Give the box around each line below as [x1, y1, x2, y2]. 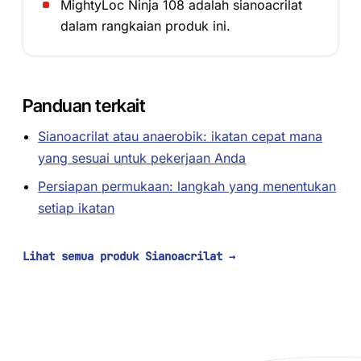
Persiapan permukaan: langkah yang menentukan [38, 178, 337, 194]
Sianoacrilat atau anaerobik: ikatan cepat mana [38, 128, 323, 144]
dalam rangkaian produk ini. [60, 18, 230, 34]
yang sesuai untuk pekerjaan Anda [38, 150, 247, 166]
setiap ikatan [38, 200, 115, 216]
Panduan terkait [23, 95, 146, 116]
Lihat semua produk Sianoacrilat [23, 249, 229, 263]
